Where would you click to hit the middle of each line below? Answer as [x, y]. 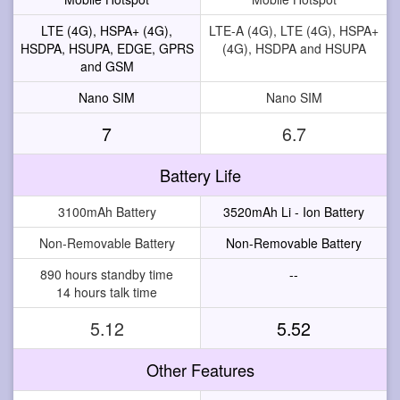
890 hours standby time [107, 274]
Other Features [200, 369]
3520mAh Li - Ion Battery [294, 211]
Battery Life [200, 175]
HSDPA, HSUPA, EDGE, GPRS [107, 48]
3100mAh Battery [107, 211]
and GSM [107, 66]
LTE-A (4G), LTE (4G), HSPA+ [294, 30]
